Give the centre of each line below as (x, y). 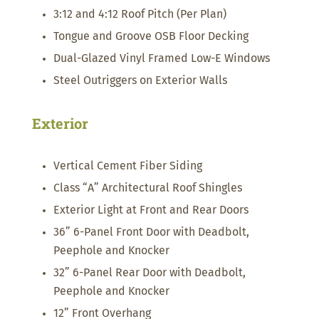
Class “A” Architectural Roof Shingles (147, 188)
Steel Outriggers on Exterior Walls (140, 81)
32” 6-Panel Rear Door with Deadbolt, (149, 273)
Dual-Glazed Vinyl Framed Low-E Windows (161, 59)
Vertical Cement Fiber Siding (127, 166)
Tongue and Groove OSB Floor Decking (151, 37)
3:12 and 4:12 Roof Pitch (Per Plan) (140, 15)
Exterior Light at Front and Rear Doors (151, 210)
